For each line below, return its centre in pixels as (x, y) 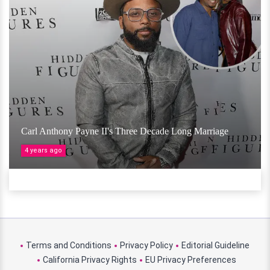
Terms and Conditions (69, 245)
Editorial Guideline (215, 245)
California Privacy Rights (89, 259)
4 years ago (43, 150)
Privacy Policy (146, 245)
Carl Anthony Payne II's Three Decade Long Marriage (125, 131)
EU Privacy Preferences (190, 259)
